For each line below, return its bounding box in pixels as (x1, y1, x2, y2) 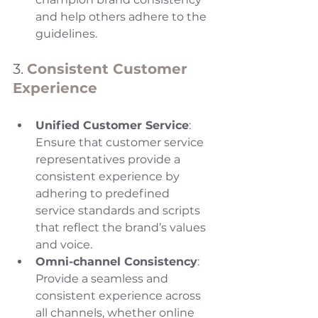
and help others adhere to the (35, 10, 209, 24)
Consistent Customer (27, 60, 192, 78)
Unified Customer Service (35, 119, 189, 133)
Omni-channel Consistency (35, 255, 197, 269)
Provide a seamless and (35, 272, 171, 286)
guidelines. (35, 27, 97, 41)
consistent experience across (35, 289, 204, 303)
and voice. (35, 238, 92, 252)
